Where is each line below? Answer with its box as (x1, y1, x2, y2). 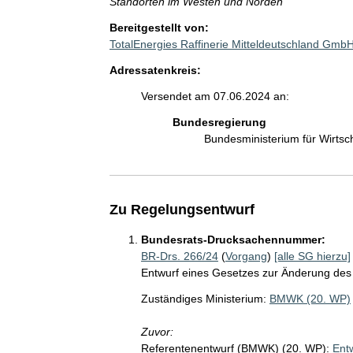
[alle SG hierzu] (273, 249, 351, 262)
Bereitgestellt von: (109, 20, 209, 34)
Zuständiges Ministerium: (140, 292, 266, 305)
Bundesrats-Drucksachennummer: (140, 232, 325, 246)
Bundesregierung (172, 115, 266, 128)
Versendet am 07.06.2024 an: (140, 89, 289, 102)
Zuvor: (140, 325, 173, 338)
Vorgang (225, 249, 267, 262)
